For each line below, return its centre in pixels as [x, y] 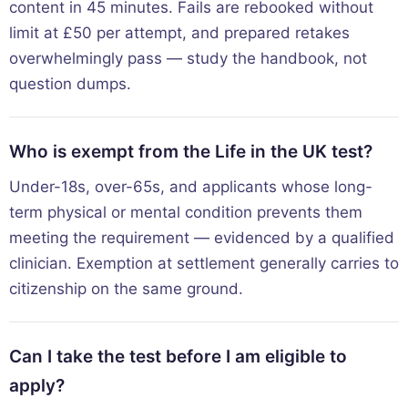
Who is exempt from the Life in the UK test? [191, 152]
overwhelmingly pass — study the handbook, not [188, 59]
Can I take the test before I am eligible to [178, 357]
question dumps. [70, 84]
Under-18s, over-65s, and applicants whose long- [191, 187]
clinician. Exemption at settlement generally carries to [204, 264]
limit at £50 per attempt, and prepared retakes [179, 33]
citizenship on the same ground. [126, 289]
